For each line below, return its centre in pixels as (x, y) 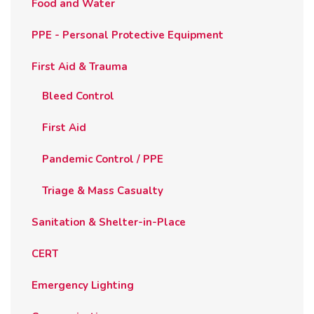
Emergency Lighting (83, 286)
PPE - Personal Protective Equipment (128, 35)
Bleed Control (78, 96)
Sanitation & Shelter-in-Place (109, 223)
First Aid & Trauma (80, 67)
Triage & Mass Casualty (103, 191)
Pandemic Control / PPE (103, 159)
